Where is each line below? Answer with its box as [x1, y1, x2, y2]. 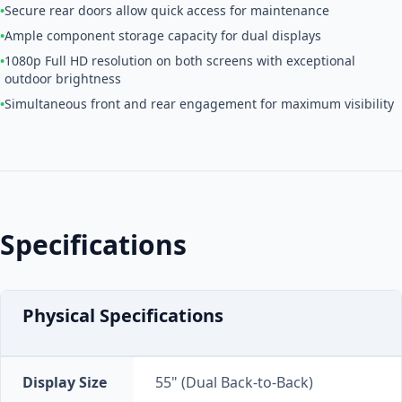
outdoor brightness [4, 69, 121, 87]
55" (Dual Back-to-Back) [155, 371, 313, 392]
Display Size [22, 371, 107, 392]
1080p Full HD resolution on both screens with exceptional [4, 51, 355, 69]
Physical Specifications [22, 302, 223, 328]
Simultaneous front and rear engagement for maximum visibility [4, 94, 394, 112]
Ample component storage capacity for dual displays [4, 26, 321, 44]
